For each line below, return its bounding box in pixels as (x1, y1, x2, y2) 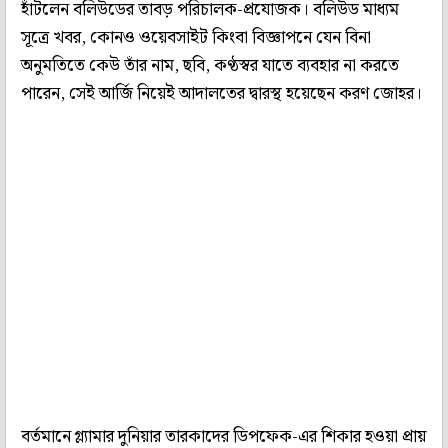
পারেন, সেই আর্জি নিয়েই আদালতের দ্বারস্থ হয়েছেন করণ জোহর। (21, 79, 422, 108)
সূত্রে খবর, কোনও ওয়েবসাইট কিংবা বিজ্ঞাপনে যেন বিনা (21, 23, 371, 52)
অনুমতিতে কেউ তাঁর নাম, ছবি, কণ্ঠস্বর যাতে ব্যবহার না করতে (21, 51, 399, 80)
